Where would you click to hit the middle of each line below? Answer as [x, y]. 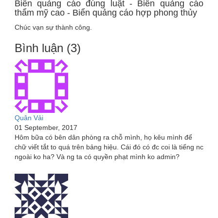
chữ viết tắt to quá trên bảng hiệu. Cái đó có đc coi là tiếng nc [109, 147]
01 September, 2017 [46, 128]
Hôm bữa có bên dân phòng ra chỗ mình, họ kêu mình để [103, 137]
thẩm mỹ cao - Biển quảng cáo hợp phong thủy [106, 13]
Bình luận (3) [48, 48]
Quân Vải [29, 118]
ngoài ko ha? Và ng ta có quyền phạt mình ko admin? [97, 157]
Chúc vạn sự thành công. [53, 27]
